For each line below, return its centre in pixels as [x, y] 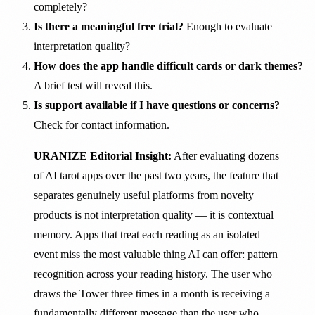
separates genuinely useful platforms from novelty [144, 195]
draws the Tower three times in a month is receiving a [152, 294]
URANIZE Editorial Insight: [103, 156]
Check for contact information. [102, 125]
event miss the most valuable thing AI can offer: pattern [156, 255]
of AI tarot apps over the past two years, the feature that [156, 176]
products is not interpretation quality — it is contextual [154, 215]
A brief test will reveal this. [93, 86]
